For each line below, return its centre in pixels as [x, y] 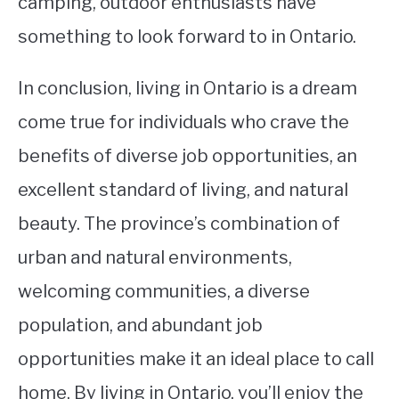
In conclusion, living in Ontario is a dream [187, 88]
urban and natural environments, [155, 257]
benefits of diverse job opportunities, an [187, 156]
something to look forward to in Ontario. [187, 37]
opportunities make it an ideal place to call [196, 359]
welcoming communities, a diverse [164, 291]
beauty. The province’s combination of [179, 224]
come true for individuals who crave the [183, 122]
